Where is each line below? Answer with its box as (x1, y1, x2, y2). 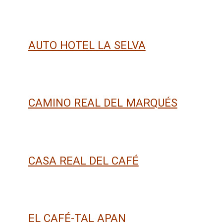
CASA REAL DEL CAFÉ (28, 154, 139, 167)
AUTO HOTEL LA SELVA (28, 39, 146, 52)
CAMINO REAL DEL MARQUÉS (28, 96, 177, 110)
